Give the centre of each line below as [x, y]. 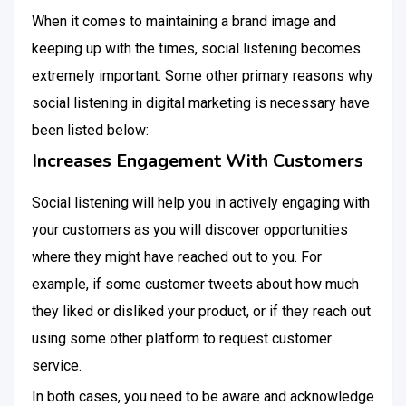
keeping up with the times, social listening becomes [196, 48]
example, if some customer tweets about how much [195, 284]
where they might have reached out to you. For [177, 257]
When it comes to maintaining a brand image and [184, 21]
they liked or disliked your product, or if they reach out [201, 311]
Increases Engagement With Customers [198, 161]
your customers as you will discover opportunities [190, 230]
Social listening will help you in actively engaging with [201, 203]
